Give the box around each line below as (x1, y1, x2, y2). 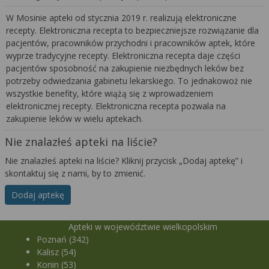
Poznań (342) (37, 233, 89, 245)
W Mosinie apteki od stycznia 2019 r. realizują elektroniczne (6, 11, 237, 23)
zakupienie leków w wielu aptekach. (6, 112, 146, 124)
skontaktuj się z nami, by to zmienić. (5, 167, 145, 179)
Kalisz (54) (37, 246, 77, 258)
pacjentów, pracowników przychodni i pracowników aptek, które (6, 37, 256, 49)
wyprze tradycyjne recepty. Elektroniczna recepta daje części (6, 49, 241, 61)
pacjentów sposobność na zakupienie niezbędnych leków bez (6, 62, 244, 74)
